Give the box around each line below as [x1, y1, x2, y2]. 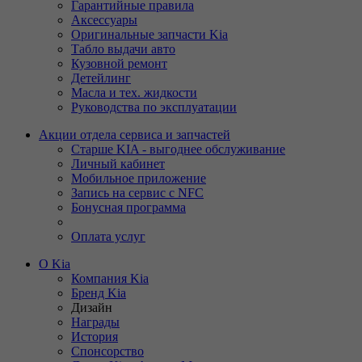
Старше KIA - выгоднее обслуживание [71, 142, 285, 156]
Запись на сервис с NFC [71, 186, 204, 200]
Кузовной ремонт [71, 57, 167, 70]
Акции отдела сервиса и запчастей [39, 128, 230, 141]
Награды [71, 315, 120, 329]
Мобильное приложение [71, 171, 206, 185]
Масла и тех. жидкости [71, 86, 197, 99]
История [71, 330, 118, 343]
